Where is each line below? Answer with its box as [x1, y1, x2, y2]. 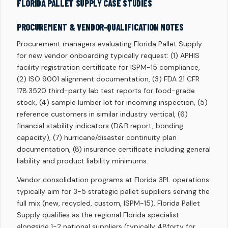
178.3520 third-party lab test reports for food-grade [17, 86, 195, 95]
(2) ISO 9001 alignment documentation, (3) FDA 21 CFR [17, 74, 199, 83]
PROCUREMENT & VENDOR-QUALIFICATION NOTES [17, 21, 184, 33]
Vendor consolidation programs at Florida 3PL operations [17, 175, 209, 184]
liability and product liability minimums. [17, 156, 148, 165]
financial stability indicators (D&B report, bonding [17, 121, 183, 130]
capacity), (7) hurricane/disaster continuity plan [17, 133, 177, 142]
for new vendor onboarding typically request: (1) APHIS [17, 51, 199, 60]
